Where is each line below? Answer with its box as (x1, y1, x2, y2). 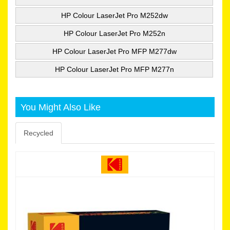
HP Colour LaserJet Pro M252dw (61, 11, 168, 20)
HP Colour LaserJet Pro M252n (63, 29, 165, 37)
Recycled (24, 128, 53, 137)
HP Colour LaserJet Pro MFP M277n (54, 65, 174, 73)
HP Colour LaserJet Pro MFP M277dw (52, 47, 177, 55)
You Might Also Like (21, 101, 101, 112)
